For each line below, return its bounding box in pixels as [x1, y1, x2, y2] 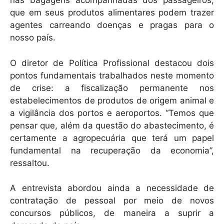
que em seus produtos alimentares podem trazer [10, 7, 214, 18]
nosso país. [10, 32, 55, 43]
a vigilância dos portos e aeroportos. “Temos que [10, 107, 214, 118]
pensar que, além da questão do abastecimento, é [10, 120, 214, 130]
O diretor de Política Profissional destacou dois [10, 57, 214, 68]
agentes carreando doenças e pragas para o [10, 20, 214, 30]
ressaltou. [10, 157, 49, 168]
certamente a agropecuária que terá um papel [10, 132, 214, 143]
